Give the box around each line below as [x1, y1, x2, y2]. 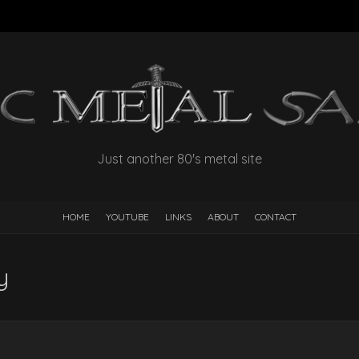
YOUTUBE [106, 211, 149, 224]
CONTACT [255, 211, 296, 224]
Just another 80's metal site [97, 151, 262, 167]
